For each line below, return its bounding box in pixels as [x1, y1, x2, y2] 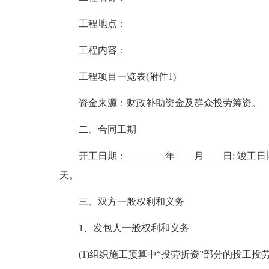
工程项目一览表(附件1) [78, 71, 176, 82]
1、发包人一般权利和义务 [78, 223, 189, 233]
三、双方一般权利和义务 [78, 196, 184, 207]
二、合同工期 [78, 124, 136, 134]
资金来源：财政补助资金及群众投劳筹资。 [78, 98, 261, 108]
